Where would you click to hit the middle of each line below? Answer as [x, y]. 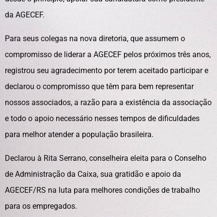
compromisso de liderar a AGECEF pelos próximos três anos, [108, 54]
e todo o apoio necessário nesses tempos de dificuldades [102, 118]
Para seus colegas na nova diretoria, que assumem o [95, 39]
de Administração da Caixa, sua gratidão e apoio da [93, 174]
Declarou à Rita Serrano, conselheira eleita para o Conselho [106, 158]
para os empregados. [41, 206]
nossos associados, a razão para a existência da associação [108, 102]
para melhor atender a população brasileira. [79, 134]
